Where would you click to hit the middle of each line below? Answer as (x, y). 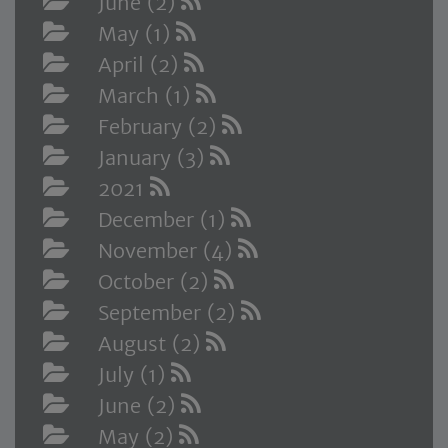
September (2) (169, 313)
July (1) (134, 375)
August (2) (152, 344)
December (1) (164, 220)
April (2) (141, 65)
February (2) (160, 127)
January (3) (154, 158)
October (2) (156, 282)
